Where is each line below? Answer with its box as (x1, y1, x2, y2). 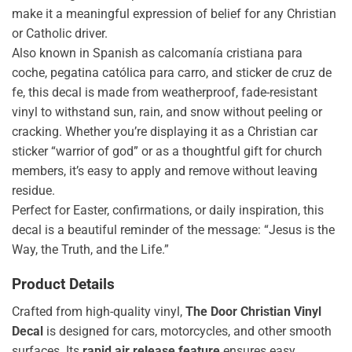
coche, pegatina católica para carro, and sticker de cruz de (12, 64, 332, 80)
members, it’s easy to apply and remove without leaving (12, 163, 317, 178)
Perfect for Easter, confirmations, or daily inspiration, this (12, 202, 324, 218)
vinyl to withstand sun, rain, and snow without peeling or (12, 104, 322, 119)
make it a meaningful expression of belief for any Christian (12, 5, 336, 21)
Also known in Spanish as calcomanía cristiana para (12, 45, 302, 60)
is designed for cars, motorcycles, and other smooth (43, 324, 332, 339)
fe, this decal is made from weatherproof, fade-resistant (12, 84, 317, 100)
